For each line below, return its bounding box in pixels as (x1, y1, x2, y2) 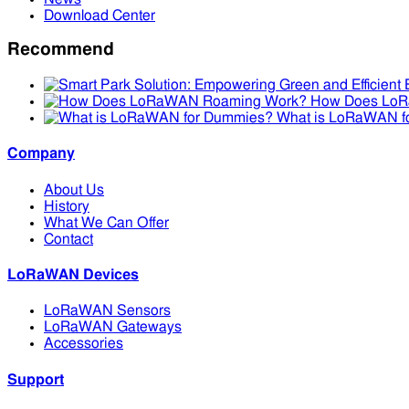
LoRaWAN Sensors (44, 303, 171, 319)
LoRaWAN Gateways (44, 320, 182, 335)
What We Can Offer (44, 215, 169, 230)
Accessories (44, 336, 123, 351)
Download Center (44, 7, 155, 23)
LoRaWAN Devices (7, 267, 139, 282)
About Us (44, 182, 104, 197)
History (44, 198, 89, 214)
